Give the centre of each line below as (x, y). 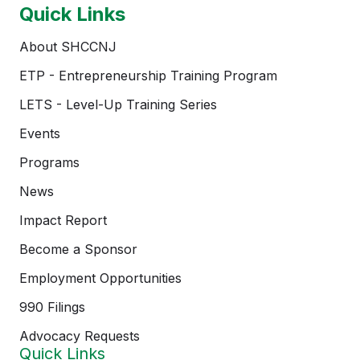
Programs (49, 162)
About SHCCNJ (68, 46)
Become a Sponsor (78, 249)
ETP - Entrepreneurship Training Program (148, 75)
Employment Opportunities (100, 278)
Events (40, 133)
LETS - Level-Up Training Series (118, 104)
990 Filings (52, 307)
